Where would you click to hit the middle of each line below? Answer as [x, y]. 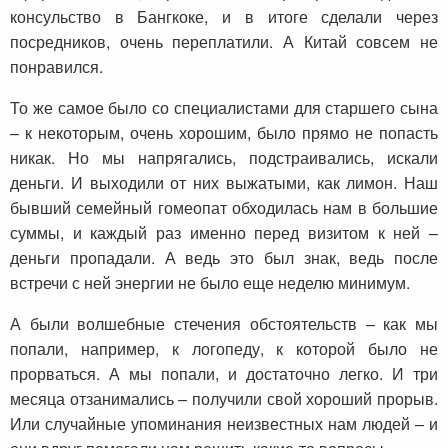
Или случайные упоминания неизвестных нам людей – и [224, 424]
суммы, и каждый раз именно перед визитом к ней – [224, 233]
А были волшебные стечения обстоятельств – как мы [224, 324]
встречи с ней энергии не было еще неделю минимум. [210, 283]
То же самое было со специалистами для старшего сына [224, 108]
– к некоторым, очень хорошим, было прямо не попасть [224, 133]
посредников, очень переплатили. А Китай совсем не [224, 42]
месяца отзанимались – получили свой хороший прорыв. [224, 399]
